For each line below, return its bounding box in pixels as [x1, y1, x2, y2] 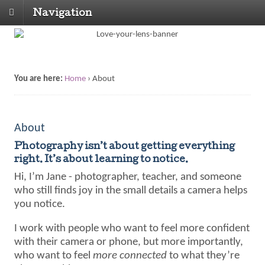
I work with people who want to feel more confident [14, 223, 250, 234]
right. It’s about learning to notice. [14, 154, 189, 165]
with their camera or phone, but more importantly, [14, 237, 244, 248]
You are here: [14, 74, 63, 83]
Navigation [33, 8, 92, 18]
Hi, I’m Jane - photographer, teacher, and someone [14, 172, 242, 183]
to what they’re [167, 250, 240, 261]
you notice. [14, 199, 66, 210]
